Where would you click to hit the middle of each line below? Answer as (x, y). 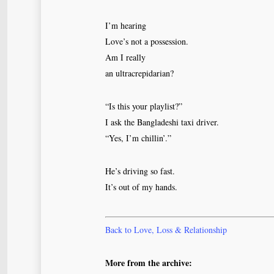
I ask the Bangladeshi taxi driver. (162, 122)
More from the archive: (149, 263)
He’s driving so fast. (140, 171)
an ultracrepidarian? (139, 73)
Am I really (125, 57)
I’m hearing (126, 25)
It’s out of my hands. (141, 187)
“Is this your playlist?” (144, 106)
